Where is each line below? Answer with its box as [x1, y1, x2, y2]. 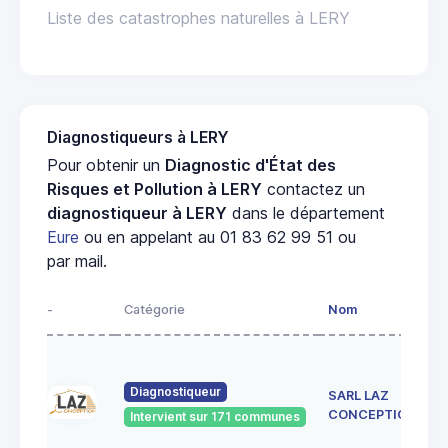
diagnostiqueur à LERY [47, 203, 227, 224]
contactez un [262, 179, 365, 200]
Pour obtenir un [47, 155, 165, 176]
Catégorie [124, 302, 185, 318]
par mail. [47, 251, 107, 272]
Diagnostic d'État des [165, 155, 336, 176]
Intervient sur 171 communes [130, 409, 300, 425]
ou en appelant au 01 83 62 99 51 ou [79, 227, 356, 248]
